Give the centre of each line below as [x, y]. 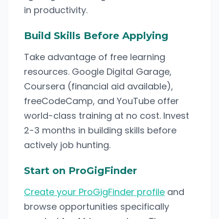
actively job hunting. [67, 145]
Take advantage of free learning [95, 57]
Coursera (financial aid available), [99, 86]
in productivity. [56, 10]
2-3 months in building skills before [100, 130]
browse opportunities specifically [97, 207]
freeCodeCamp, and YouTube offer [101, 101]
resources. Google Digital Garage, [98, 72]
